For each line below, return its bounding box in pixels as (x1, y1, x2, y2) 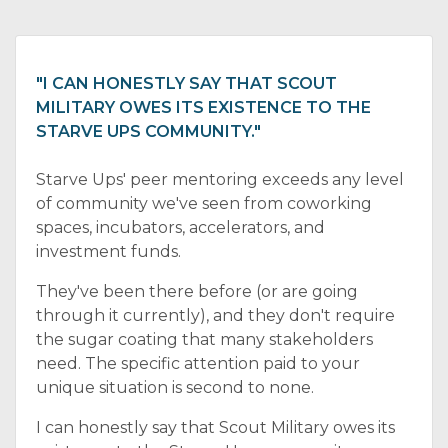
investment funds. (36, 242, 181, 261)
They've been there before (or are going (36, 282, 358, 301)
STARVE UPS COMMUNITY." (36, 122, 261, 141)
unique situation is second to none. (36, 378, 314, 397)
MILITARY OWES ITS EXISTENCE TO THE (36, 98, 371, 117)
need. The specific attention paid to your (36, 354, 360, 373)
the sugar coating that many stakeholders (36, 330, 373, 349)
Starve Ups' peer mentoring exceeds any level (36, 170, 404, 189)
